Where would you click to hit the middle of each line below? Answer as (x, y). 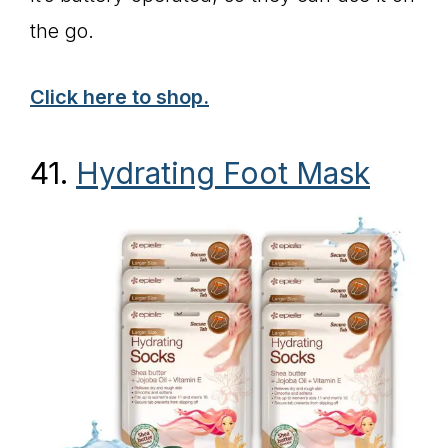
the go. (65, 30)
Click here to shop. (119, 96)
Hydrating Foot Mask (223, 172)
